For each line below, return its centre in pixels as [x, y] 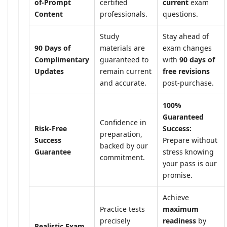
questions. [180, 14]
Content [49, 14]
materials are [122, 48]
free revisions [186, 71]
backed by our [124, 146]
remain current [126, 71]
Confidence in [123, 122]
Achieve [176, 197]
